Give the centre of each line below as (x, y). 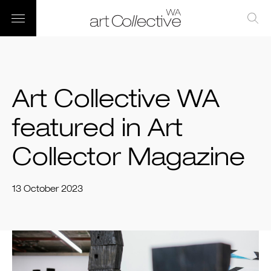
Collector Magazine (129, 158)
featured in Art (97, 129)
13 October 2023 (47, 189)
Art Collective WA (116, 100)
